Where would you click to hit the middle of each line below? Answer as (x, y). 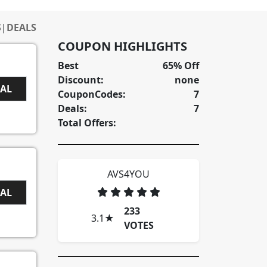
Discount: (81, 80)
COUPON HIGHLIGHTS (122, 46)
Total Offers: (87, 123)
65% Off (181, 66)
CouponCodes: (92, 94)
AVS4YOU (128, 174)
